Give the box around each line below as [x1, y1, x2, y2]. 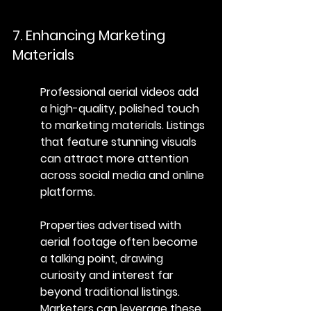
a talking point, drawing [40, 250, 166, 267]
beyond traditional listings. [40, 283, 183, 300]
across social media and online [40, 167, 207, 183]
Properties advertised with [40, 217, 184, 233]
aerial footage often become [40, 233, 201, 250]
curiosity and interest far [40, 267, 176, 283]
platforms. [40, 183, 95, 200]
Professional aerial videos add [40, 83, 201, 100]
